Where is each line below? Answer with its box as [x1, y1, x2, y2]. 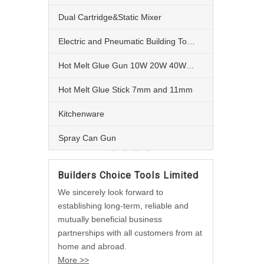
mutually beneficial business [58, 214, 162, 224]
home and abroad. [58, 242, 127, 251]
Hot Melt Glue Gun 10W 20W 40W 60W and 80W [186, 61, 194, 70]
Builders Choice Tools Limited [58, 170, 199, 181]
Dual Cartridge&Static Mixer [58, 12, 161, 22]
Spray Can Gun [58, 133, 116, 143]
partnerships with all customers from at [58, 228, 202, 237]
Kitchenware [58, 109, 104, 118]
